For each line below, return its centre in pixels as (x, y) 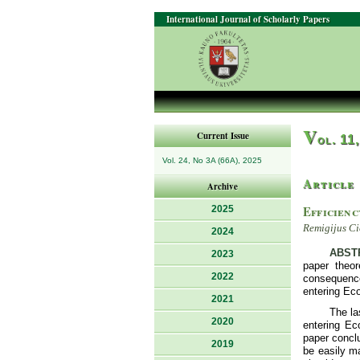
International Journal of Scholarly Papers (248, 19)
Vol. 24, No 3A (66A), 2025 (212, 160)
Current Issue (223, 136)
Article (329, 183)
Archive (223, 186)
